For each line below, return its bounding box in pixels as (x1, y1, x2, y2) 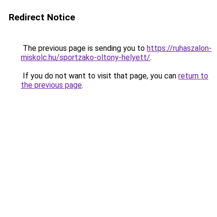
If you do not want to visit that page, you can (21, 71, 178, 80)
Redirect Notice (9, 12, 75, 23)
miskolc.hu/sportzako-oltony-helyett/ (21, 53, 150, 62)
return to (178, 71, 208, 80)
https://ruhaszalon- (147, 44, 212, 53)
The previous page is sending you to (21, 44, 147, 53)
